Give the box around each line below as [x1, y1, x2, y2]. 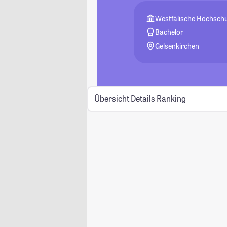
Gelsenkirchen [155, 41, 200, 51]
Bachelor [155, 27, 184, 37]
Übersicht [94, 93, 129, 104]
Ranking [156, 93, 186, 104]
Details [130, 93, 155, 104]
